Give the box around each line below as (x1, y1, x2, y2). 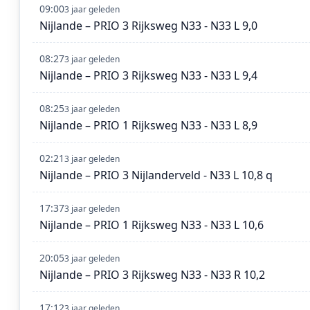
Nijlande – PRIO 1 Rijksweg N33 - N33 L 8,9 (39, 118, 257, 134)
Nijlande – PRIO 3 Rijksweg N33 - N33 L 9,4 (39, 68, 257, 84)
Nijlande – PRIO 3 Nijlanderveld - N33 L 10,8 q (39, 167, 273, 183)
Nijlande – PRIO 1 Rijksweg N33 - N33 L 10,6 (39, 217, 264, 233)
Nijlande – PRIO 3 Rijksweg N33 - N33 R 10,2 (39, 267, 265, 283)
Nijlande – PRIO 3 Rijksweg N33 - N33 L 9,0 (39, 18, 257, 34)
